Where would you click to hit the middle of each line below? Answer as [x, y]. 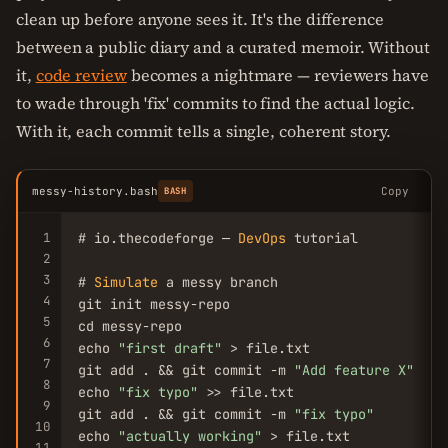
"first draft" [170, 348]
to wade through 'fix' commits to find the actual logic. [215, 103]
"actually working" [190, 436]
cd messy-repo [130, 326]
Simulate [126, 282]
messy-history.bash [95, 191]
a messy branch [218, 282]
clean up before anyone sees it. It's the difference [200, 19]
